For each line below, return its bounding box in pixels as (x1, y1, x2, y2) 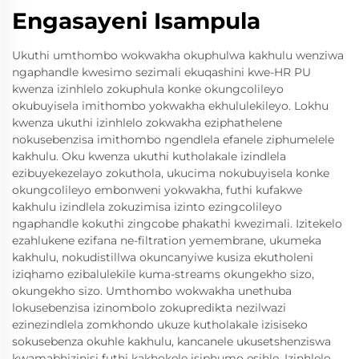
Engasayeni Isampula (12, 7, 260, 34)
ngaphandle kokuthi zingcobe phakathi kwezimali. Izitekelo (12, 216, 342, 231)
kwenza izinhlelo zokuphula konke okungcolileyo (12, 82, 284, 96)
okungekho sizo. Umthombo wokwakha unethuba (12, 284, 292, 298)
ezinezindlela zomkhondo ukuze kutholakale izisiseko (12, 317, 308, 332)
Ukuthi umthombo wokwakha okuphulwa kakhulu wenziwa (12, 48, 344, 63)
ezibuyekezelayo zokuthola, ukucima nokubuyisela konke (12, 166, 329, 180)
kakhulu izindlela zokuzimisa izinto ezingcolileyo (12, 200, 282, 214)
